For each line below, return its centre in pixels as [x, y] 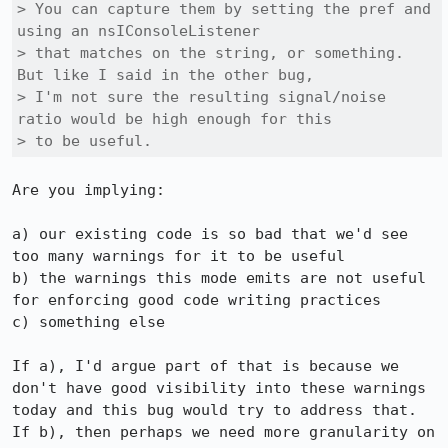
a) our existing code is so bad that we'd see [210, 234]
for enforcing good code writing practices [196, 300]
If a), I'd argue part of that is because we [205, 366]
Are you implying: [88, 190]
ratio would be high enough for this [174, 119]
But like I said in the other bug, [165, 75]
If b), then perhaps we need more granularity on [223, 432]
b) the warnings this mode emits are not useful [219, 278]
